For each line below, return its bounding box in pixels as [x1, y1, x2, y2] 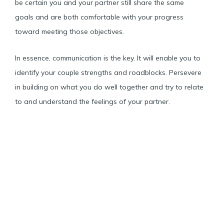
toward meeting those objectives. [15, 26, 124, 36]
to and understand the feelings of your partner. [15, 97, 170, 106]
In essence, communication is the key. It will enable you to [15, 53, 200, 62]
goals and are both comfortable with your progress [15, 12, 183, 21]
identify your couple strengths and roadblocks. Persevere [15, 68, 201, 77]
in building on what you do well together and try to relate [15, 82, 203, 91]
